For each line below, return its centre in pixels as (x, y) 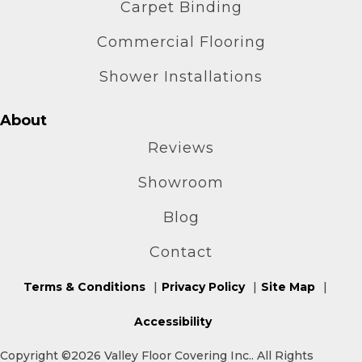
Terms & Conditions (84, 286)
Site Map (288, 286)
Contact (181, 252)
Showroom (181, 182)
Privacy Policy (203, 286)
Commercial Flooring (181, 42)
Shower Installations (181, 76)
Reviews (181, 147)
